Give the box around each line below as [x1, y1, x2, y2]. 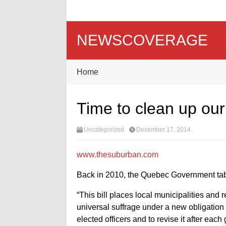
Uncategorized [84, 126, 124, 133]
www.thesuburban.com [77, 150, 158, 159]
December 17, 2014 [136, 126, 191, 133]
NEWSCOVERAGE [77, 32, 208, 48]
